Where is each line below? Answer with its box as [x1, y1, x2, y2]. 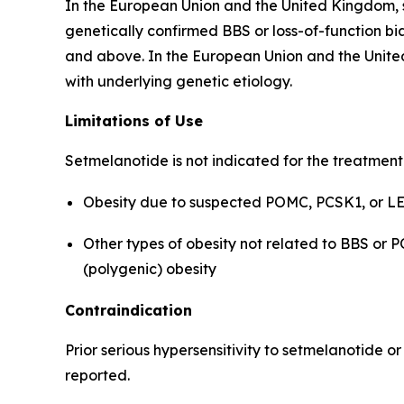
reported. [65, 365, 130, 384]
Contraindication [65, 300, 192, 319]
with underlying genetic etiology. [65, 71, 292, 90]
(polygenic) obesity [83, 259, 216, 278]
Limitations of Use [65, 111, 203, 130]
